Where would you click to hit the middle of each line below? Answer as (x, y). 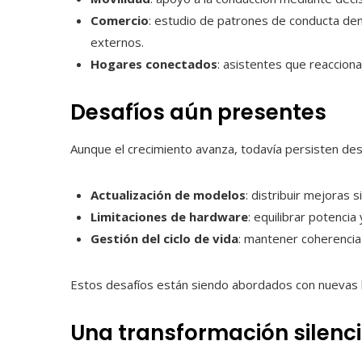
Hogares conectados (154, 64)
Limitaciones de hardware (169, 217)
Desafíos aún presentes (198, 113)
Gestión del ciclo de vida (164, 239)
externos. (117, 42)
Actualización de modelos (168, 195)
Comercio (120, 21)
